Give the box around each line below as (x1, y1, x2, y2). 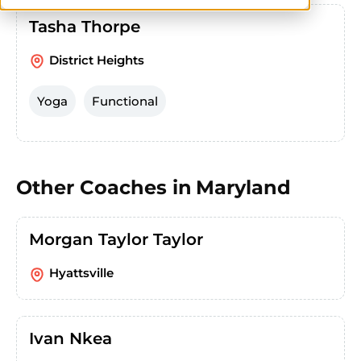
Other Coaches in (16, 176, 192, 200)
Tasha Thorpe (29, 17, 140, 36)
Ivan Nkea (29, 328, 112, 348)
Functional (92, 93, 158, 110)
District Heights (49, 52, 144, 68)
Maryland (196, 176, 291, 200)
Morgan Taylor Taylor (29, 230, 203, 250)
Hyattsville (49, 265, 114, 281)
